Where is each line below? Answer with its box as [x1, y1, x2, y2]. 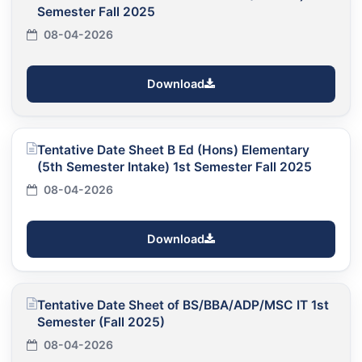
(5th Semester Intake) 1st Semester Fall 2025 [37, 158, 312, 175]
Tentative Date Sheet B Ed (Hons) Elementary [37, 141, 309, 158]
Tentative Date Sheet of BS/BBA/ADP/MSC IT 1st [37, 297, 329, 313]
